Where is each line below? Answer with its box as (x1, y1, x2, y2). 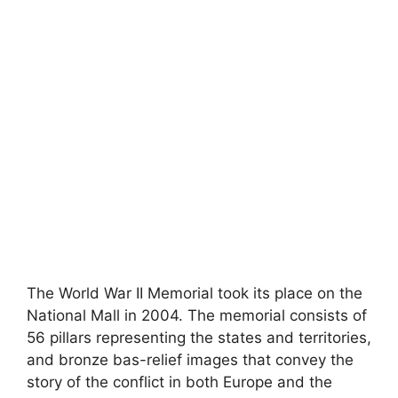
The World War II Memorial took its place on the (27, 283, 362, 302)
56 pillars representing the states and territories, (27, 328, 371, 346)
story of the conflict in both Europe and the (27, 372, 332, 391)
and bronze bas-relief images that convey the (27, 350, 354, 369)
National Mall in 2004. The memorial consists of (27, 306, 367, 324)
